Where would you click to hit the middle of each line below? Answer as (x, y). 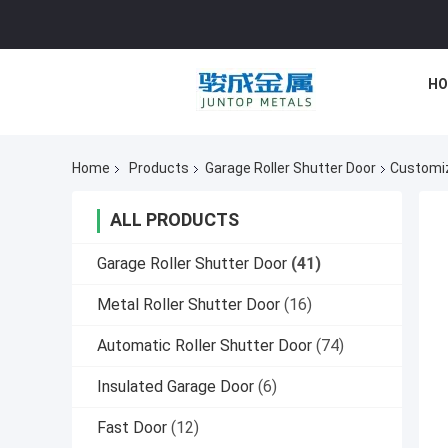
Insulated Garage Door (175, 387)
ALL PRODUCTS (174, 220)
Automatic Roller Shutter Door (204, 346)
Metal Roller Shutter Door (188, 305)
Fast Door (132, 428)
